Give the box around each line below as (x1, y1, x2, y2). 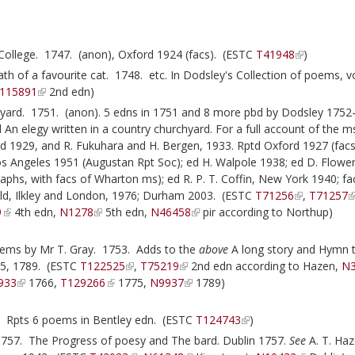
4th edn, (10, 204, 59, 219)
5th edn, (101, 204, 151, 219)
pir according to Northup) (199, 204, 336, 219)
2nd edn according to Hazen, (188, 258, 342, 273)
